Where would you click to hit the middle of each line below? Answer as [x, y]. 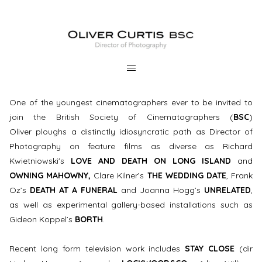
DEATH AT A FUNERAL [74, 190]
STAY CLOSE [210, 249]
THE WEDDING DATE [187, 175]
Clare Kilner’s [120, 175]
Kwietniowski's [40, 161]
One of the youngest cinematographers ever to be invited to [131, 102]
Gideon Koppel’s [42, 219]
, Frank [239, 175]
